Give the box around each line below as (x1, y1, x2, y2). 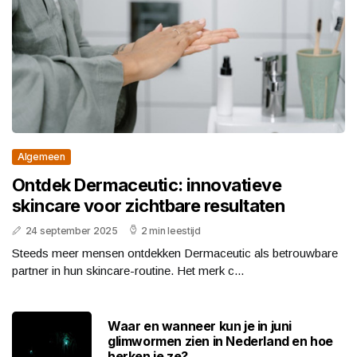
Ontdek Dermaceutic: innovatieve (12, 175, 281, 196)
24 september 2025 (25, 225, 118, 237)
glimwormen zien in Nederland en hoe (108, 332, 334, 349)
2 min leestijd (141, 225, 201, 237)
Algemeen (18, 151, 65, 163)
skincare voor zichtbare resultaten (12, 195, 285, 217)
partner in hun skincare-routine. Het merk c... (12, 264, 244, 278)
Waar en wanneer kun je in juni (108, 317, 292, 334)
